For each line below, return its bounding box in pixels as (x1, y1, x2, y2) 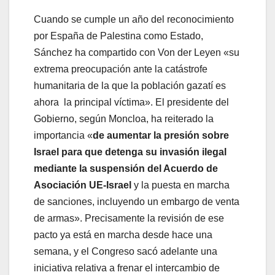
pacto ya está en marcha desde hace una (34, 230, 212, 241)
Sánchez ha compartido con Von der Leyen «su (34, 47, 239, 58)
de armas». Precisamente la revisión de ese (34, 213, 224, 224)
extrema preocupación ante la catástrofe (34, 64, 207, 75)
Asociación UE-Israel (34, 180, 134, 191)
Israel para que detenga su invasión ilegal (34, 147, 227, 158)
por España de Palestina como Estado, (34, 31, 203, 42)
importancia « (34, 130, 93, 141)
